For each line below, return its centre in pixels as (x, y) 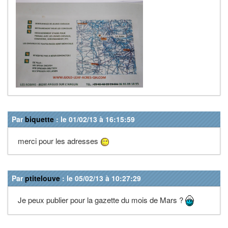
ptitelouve (42, 178)
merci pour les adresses (58, 140)
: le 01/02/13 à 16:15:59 (94, 119)
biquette (39, 119)
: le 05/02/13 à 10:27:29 (101, 178)
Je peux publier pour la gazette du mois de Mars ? (101, 199)
